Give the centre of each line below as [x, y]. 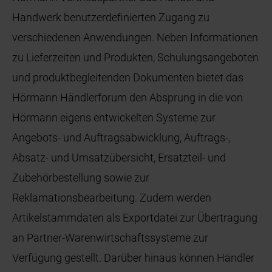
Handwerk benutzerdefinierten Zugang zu [111, 17]
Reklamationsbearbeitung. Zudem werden [112, 197]
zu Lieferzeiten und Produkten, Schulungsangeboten [136, 57]
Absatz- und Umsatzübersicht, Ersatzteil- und [119, 157]
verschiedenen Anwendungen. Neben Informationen [135, 37]
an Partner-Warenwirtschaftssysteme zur [110, 237]
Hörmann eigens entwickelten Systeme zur [114, 117]
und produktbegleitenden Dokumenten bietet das [128, 77]
